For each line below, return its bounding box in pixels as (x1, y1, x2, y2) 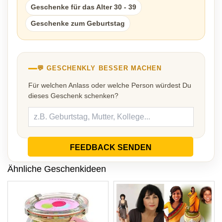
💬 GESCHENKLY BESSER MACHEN (37, 64, 162, 72)
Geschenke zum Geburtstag (31, 19, 125, 28)
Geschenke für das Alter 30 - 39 (31, 3, 136, 11)
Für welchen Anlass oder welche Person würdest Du (28, 81, 191, 90)
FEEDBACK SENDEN (69, 143, 152, 152)
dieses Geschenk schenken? (28, 92, 118, 100)
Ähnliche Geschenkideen (7, 164, 106, 174)
